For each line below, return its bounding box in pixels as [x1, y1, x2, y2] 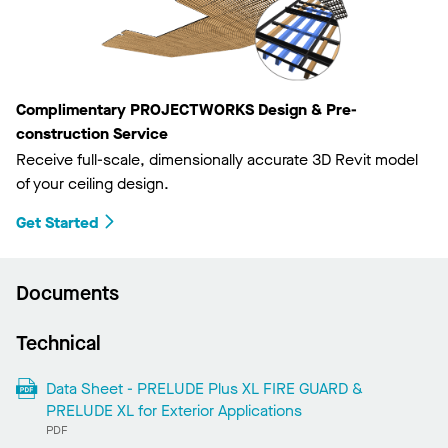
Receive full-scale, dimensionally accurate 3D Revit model [16, 149, 418, 171]
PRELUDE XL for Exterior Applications [45, 400, 302, 422]
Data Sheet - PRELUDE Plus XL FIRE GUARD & [45, 378, 363, 400]
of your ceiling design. [16, 173, 169, 195]
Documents [16, 280, 119, 308]
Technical [16, 330, 101, 358]
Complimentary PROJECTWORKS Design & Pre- [16, 99, 357, 121]
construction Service [16, 123, 168, 145]
